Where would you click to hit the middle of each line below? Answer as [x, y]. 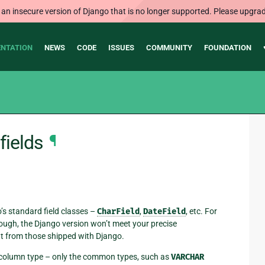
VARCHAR [188, 257]
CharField [118, 211]
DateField [164, 211]
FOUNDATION [227, 48]
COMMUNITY [169, 48]
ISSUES [121, 48]
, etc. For [201, 211]
